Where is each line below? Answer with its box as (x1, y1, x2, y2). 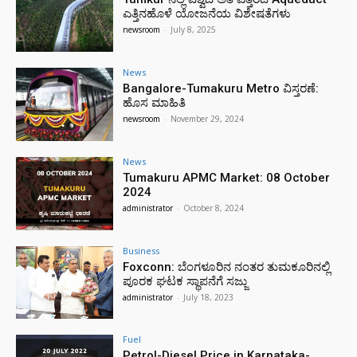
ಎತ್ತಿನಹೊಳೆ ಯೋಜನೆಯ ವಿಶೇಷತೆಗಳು (123, 6, 292, 22)
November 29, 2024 (171, 112, 245, 124)
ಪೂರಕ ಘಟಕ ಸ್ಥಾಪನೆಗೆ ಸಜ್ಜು (123, 273, 248, 288)
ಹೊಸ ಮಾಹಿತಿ (123, 95, 186, 110)
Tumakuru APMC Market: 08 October (123, 170, 331, 185)
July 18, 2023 (183, 291, 234, 303)
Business (123, 244, 160, 257)
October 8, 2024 (183, 202, 245, 214)
